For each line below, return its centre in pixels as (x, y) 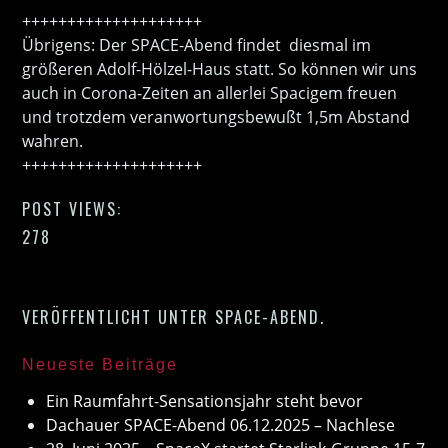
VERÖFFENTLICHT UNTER (119, 316)
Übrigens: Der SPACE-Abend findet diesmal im (197, 44)
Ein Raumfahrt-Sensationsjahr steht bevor (205, 400)
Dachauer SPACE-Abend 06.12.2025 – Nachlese (221, 424)
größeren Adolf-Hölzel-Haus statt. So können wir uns (220, 68)
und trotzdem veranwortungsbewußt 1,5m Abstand (216, 116)
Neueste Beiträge (100, 364)
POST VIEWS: (72, 208)
